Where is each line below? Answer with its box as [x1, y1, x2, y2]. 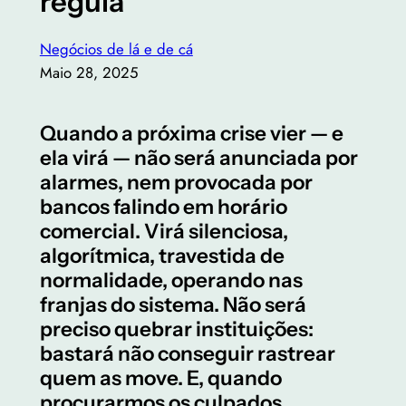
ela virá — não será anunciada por [39, 144, 358, 170]
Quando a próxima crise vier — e [39, 120, 343, 146]
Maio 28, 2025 [39, 61, 138, 83]
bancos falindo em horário [39, 193, 287, 219]
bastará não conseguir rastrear [39, 340, 335, 366]
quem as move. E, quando [39, 364, 282, 391]
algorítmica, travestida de [39, 242, 285, 268]
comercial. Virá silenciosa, [39, 217, 288, 244]
